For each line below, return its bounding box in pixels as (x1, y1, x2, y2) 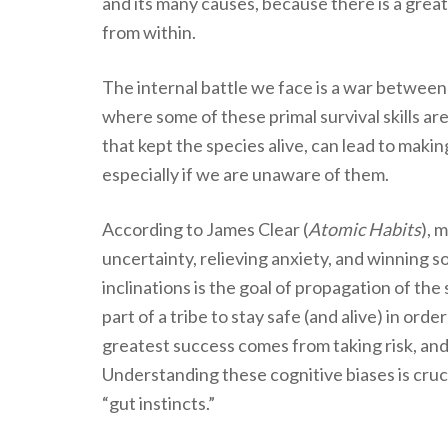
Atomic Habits (308, 217, 421, 240)
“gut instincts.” (102, 391, 215, 414)
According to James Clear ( (102, 217, 308, 240)
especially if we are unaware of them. (102, 162, 389, 185)
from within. (102, 20, 196, 43)
